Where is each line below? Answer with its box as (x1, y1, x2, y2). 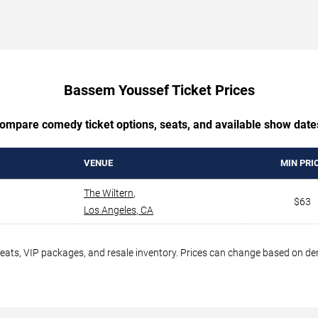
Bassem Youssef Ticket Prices (63, 81, 255, 99)
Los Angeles (84, 204, 136, 216)
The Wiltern (84, 187, 133, 199)
